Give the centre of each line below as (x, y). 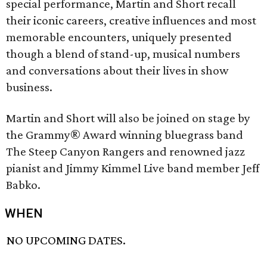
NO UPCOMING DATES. (66, 240)
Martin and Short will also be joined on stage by (128, 118)
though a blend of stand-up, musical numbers (123, 54)
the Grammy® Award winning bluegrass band (125, 135)
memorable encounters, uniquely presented (119, 37)
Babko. (23, 185)
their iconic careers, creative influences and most (131, 20)
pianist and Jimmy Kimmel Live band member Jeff (133, 168)
